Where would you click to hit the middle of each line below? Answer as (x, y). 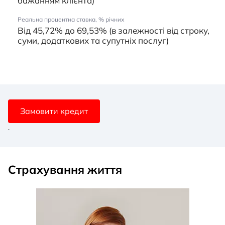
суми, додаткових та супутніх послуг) (93, 40)
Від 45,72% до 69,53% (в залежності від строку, (114, 30)
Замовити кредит (54, 111)
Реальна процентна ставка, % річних (71, 19)
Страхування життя (65, 169)
